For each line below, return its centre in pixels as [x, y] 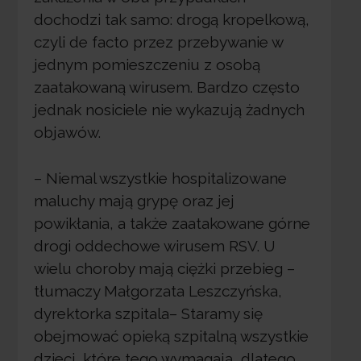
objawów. [67, 133]
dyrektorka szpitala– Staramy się [148, 313]
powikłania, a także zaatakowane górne [172, 223]
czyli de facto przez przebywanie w [158, 42]
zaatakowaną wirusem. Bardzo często [166, 87]
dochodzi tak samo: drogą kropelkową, [171, 20]
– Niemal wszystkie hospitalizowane [160, 178]
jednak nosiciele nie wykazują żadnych [169, 110]
